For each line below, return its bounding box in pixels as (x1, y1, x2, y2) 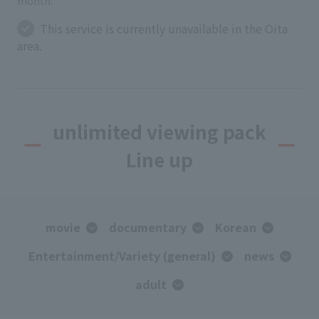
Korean (215, 219, 256, 236)
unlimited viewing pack (53, 118, 266, 145)
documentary (109, 219, 187, 236)
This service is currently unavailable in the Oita (40, 20, 288, 37)
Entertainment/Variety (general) (28, 247, 216, 264)
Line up (126, 146, 193, 172)
